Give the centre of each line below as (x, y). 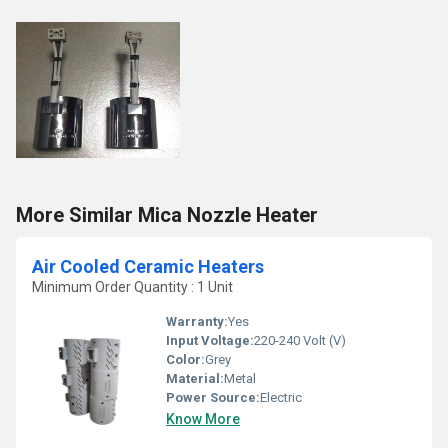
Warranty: (197, 321)
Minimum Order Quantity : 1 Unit (132, 287)
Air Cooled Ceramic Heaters (148, 266)
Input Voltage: (210, 340)
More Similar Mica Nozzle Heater (167, 215)
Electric (281, 397)
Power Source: (213, 397)
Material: (195, 378)
